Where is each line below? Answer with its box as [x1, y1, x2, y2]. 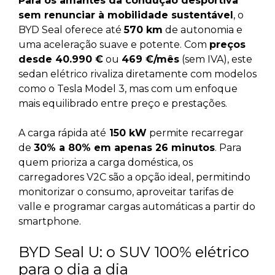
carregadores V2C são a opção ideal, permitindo [18, 171, 250, 183]
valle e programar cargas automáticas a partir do [18, 201, 255, 212]
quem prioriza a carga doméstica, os [18, 157, 193, 168]
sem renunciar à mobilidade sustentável [18, 9, 233, 21]
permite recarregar [147, 127, 244, 139]
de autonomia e [163, 24, 242, 36]
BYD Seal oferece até [18, 24, 124, 36]
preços [209, 39, 246, 50]
